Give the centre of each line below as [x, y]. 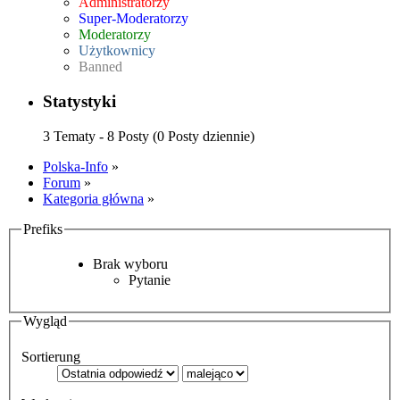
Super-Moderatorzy [133, 19]
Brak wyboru [130, 264]
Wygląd [45, 321]
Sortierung [51, 356]
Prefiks [43, 229]
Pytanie [150, 280]
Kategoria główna [93, 198]
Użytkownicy [117, 51]
